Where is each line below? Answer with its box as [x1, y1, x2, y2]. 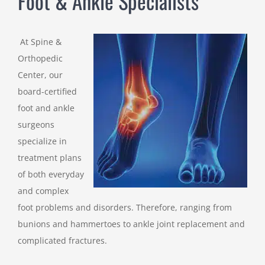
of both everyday [18, 168, 84, 180]
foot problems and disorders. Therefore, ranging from [18, 201, 232, 213]
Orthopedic [18, 52, 63, 64]
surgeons [18, 118, 54, 130]
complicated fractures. [18, 234, 107, 246]
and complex [18, 185, 69, 196]
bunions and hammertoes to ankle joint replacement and [18, 218, 245, 230]
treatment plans [18, 151, 82, 163]
